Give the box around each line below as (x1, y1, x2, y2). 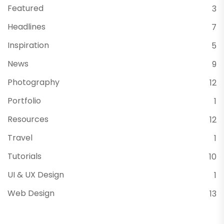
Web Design (7, 187, 54, 199)
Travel (7, 132, 32, 143)
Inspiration (7, 39, 49, 51)
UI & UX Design (7, 169, 64, 180)
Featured (7, 2, 43, 14)
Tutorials (7, 150, 41, 162)
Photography (7, 76, 59, 88)
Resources (7, 113, 48, 125)
